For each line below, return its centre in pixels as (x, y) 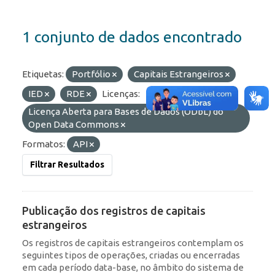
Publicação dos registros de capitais (114, 211)
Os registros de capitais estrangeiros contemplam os (133, 243)
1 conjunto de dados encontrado (132, 37)
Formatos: (44, 144)
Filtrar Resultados (67, 165)
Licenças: (121, 94)
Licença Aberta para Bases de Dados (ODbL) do (126, 112)
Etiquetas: (43, 74)
